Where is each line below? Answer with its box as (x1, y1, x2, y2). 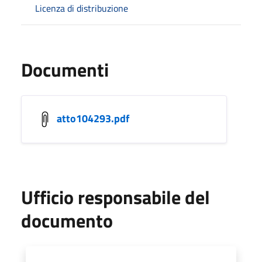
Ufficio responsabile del (21, 182, 210, 211)
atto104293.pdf (57, 110, 129, 126)
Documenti (21, 55, 109, 84)
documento (21, 206, 113, 235)
